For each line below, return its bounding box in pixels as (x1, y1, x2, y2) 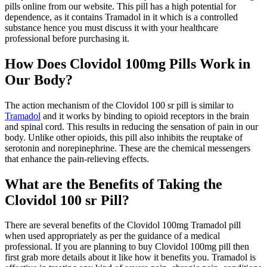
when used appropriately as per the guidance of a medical (5, 231, 220, 241)
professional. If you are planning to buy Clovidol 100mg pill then (5, 241, 249, 252)
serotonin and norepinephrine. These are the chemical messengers (5, 142, 250, 153)
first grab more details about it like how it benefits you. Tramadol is (5, 252, 256, 263)
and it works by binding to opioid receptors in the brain (41, 110, 249, 121)
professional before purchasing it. (5, 33, 129, 44)
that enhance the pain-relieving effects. (5, 153, 149, 164)
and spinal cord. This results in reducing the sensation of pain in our (5, 121, 258, 132)
